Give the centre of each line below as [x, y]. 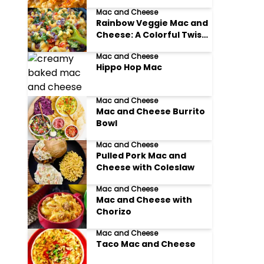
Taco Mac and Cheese [146, 244]
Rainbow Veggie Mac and [152, 23]
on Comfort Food [135, 47]
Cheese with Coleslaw [146, 167]
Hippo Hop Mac [129, 67]
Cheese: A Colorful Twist [151, 35]
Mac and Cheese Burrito [151, 111]
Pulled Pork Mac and [141, 156]
